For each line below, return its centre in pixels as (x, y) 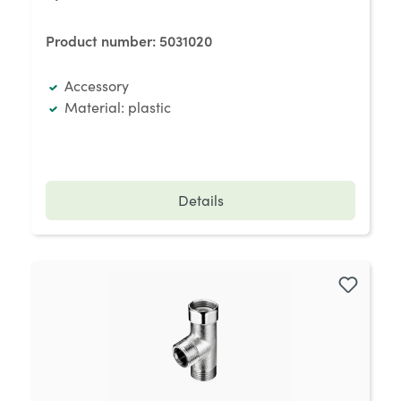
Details (200, 200)
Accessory (96, 85)
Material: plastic (117, 107)
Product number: (102, 40)
